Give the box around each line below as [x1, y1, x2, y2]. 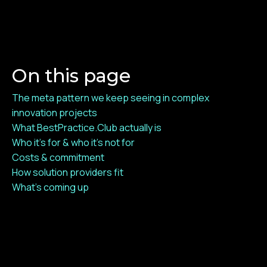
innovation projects [12, 106, 97, 120]
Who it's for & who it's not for [12, 136, 135, 150]
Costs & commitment [12, 151, 104, 164]
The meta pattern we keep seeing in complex [12, 91, 209, 105]
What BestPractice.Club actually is [12, 121, 162, 135]
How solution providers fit [12, 166, 123, 179]
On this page [12, 64, 131, 87]
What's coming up [12, 181, 89, 194]
